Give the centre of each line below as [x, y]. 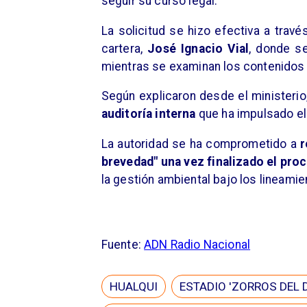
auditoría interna [150, 114]
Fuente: [123, 245]
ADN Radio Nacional [197, 245]
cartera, [124, 48]
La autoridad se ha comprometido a [201, 144]
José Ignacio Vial [198, 48]
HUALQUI [133, 287]
